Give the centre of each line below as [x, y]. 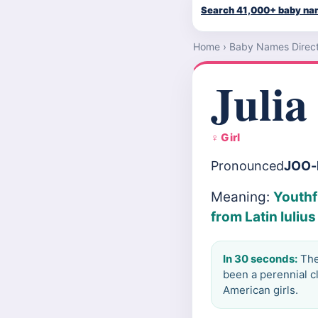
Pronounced [247, 166]
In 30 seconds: [260, 259]
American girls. [261, 290]
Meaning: [242, 197]
